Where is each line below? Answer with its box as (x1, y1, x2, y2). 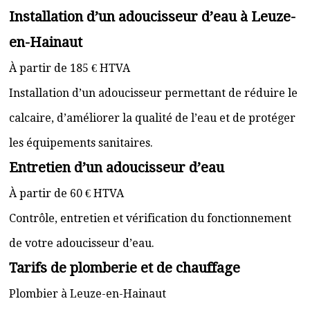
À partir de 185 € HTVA (9, 62, 130, 75)
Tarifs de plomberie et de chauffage (9, 259, 240, 276)
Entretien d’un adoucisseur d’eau (9, 159, 224, 176)
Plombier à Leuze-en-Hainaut (9, 287, 166, 300)
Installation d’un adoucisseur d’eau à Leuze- (9, 8, 295, 25)
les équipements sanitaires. (9, 136, 153, 149)
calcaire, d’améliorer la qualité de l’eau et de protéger (9, 111, 295, 125)
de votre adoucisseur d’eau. (9, 237, 154, 250)
